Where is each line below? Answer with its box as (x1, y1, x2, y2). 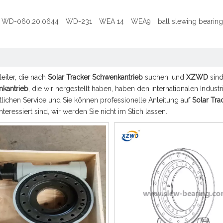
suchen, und (143, 73, 186, 81)
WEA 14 (99, 17, 124, 25)
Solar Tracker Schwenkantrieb (48, 73, 143, 81)
